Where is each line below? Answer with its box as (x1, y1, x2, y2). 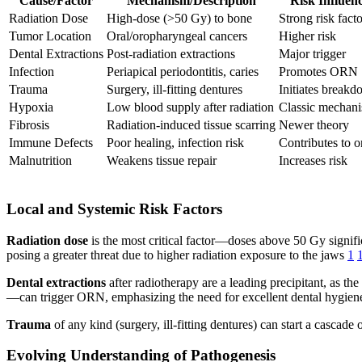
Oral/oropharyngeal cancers (107, 29, 247, 44)
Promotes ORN (279, 65, 358, 79)
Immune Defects (9, 136, 93, 150)
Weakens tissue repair (107, 154, 217, 168)
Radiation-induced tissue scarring (107, 118, 276, 133)
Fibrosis (9, 118, 49, 133)
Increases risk (279, 154, 347, 168)
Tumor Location (9, 29, 91, 44)
